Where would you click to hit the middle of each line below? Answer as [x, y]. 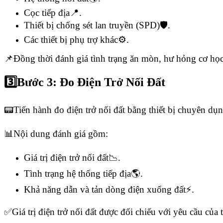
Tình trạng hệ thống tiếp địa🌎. [83, 174]
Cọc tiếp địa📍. [53, 12]
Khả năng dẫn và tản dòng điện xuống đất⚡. [109, 190]
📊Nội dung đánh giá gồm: [56, 134]
